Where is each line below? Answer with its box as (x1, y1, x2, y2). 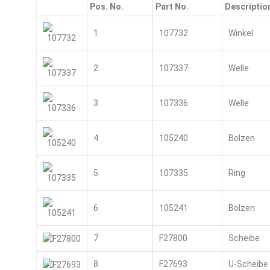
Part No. (155, 2, 190, 11)
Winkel (228, 28, 253, 38)
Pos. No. (89, 2, 124, 11)
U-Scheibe (228, 259, 268, 269)
